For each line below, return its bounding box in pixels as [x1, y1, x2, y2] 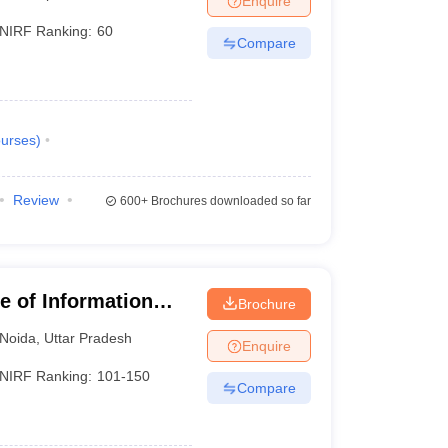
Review [12, 192, 59, 208]
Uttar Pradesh [44, 329, 133, 346]
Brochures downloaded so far [147, 194, 311, 208]
